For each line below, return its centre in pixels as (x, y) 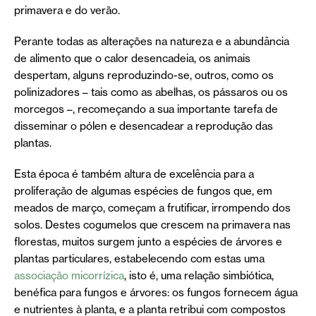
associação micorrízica (69, 275)
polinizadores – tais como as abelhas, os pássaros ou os (151, 92)
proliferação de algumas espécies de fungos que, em (143, 190)
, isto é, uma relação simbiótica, (199, 275)
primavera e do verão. (67, 10)
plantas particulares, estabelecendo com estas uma (139, 258)
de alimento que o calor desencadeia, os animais (132, 58)
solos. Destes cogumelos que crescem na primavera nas (152, 224)
